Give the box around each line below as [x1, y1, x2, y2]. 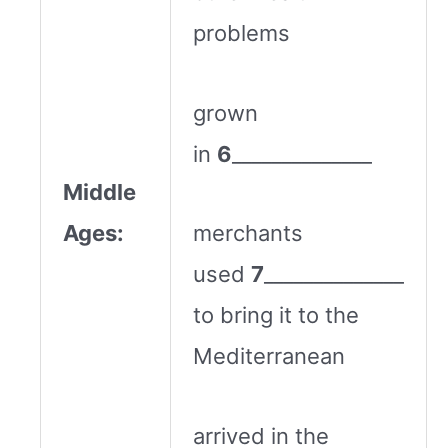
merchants [193, 220, 303, 247]
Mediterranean [193, 343, 345, 370]
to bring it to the [193, 302, 359, 329]
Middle [63, 178, 136, 205]
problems [193, 20, 290, 47]
